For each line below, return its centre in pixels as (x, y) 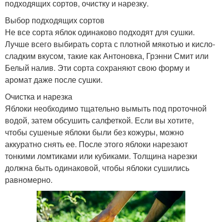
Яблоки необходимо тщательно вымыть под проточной (106, 108)
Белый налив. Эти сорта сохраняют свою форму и (97, 67)
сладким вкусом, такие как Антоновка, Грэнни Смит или (107, 55)
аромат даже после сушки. (54, 79)
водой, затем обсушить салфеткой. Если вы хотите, (99, 120)
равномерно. (29, 179)
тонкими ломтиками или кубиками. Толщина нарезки (101, 156)
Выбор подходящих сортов (55, 20)
